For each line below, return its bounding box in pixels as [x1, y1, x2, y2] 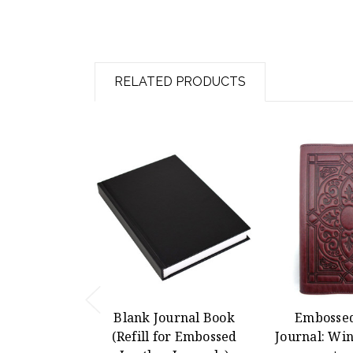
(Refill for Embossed [111, 327, 237, 345]
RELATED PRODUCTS [114, 73, 246, 89]
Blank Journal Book [113, 308, 235, 326]
